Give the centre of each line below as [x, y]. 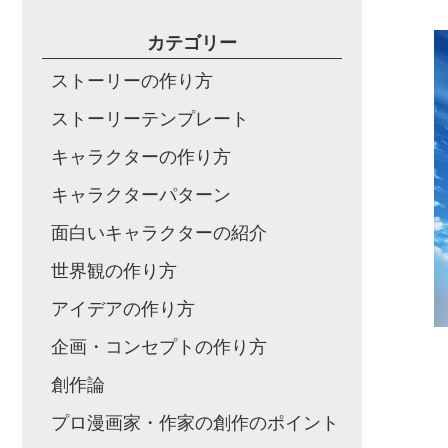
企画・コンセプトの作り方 [159, 347]
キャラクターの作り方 [141, 157]
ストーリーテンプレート [150, 119]
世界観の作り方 [114, 271]
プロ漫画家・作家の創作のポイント [195, 423]
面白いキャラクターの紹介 [159, 233]
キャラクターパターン [141, 195]
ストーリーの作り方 [132, 81]
